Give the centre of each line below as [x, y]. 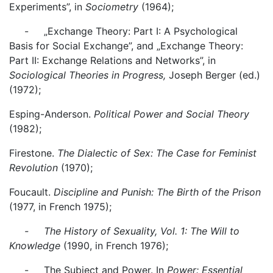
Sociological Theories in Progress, [89, 75]
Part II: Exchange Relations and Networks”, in [112, 60]
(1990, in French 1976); [114, 246]
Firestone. [33, 153]
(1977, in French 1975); [60, 207]
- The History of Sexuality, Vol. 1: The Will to [124, 231]
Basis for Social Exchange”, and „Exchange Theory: [126, 46]
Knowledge [35, 246]
